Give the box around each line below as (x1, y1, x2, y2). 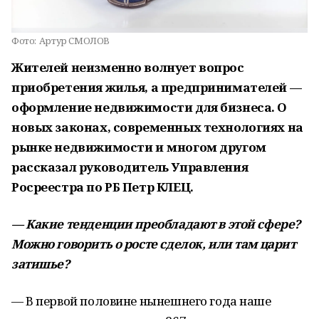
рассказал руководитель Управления (11, 159, 249, 175)
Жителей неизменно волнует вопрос (11, 59, 244, 75)
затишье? (11, 256, 70, 272)
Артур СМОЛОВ (38, 34, 110, 47)
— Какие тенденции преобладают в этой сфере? (11, 216, 300, 232)
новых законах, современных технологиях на (11, 119, 303, 135)
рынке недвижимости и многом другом (11, 139, 266, 155)
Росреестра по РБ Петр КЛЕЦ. (11, 179, 194, 195)
